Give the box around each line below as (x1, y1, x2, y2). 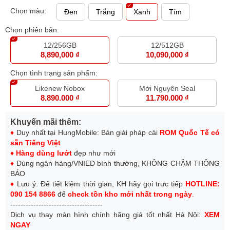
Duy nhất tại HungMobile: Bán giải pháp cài (16, 128, 160, 137)
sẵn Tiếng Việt (10, 139, 63, 147)
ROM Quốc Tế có (160, 128, 220, 137)
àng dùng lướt (21, 149, 72, 157)
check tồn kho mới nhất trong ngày (68, 190, 192, 198)
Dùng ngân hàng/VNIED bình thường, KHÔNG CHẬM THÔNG (16, 159, 220, 167)
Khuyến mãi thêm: (10, 118, 81, 126)
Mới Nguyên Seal (139, 84, 195, 92)
